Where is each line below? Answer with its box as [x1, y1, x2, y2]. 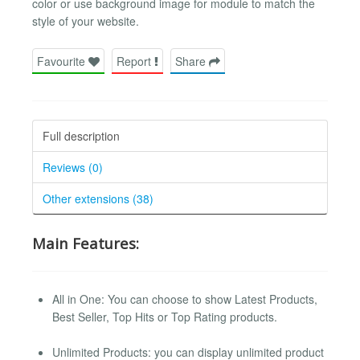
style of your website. [32, 13, 139, 30]
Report [117, 52, 154, 69]
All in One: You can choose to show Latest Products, [52, 290, 317, 307]
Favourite [37, 52, 88, 69]
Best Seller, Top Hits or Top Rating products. [52, 308, 277, 325]
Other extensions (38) [43, 190, 153, 207]
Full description [43, 127, 120, 144]
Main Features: [32, 232, 139, 253]
